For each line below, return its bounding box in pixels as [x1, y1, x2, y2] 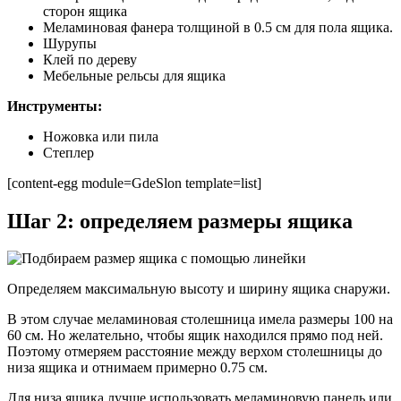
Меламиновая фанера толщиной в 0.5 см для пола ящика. [43, 19, 393, 35]
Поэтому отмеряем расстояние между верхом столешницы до [7, 344, 382, 360]
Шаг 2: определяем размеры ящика [7, 209, 353, 233]
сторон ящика [43, 3, 127, 19]
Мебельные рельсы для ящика [43, 67, 226, 83]
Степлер [43, 144, 94, 160]
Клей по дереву [43, 51, 137, 67]
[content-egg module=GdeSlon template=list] [7, 175, 261, 191]
